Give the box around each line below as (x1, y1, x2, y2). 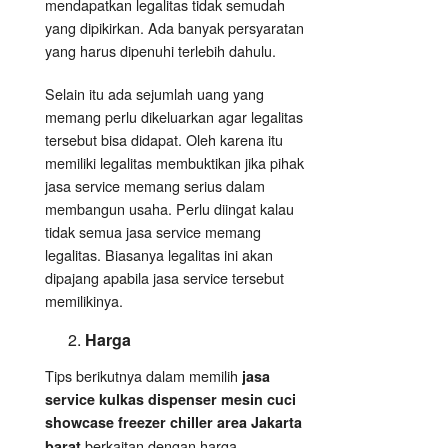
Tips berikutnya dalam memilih (45, 365, 242, 387)
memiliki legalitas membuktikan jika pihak (45, 152, 304, 174)
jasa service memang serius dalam (45, 175, 265, 197)
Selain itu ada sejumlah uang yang (45, 83, 264, 105)
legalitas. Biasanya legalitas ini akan (45, 244, 273, 266)
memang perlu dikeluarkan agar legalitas (45, 106, 303, 128)
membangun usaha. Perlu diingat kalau (45, 198, 294, 220)
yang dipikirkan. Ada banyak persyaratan (45, 17, 304, 39)
